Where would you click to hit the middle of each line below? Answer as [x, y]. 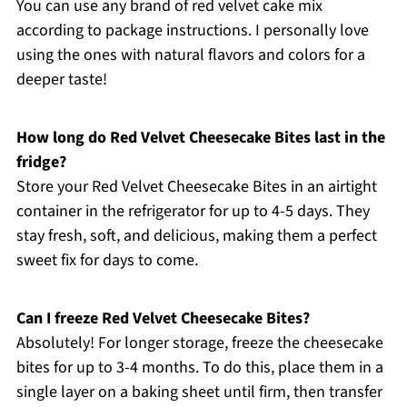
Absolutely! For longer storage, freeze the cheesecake [199, 342]
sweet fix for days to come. [107, 260]
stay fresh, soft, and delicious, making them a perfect [196, 235]
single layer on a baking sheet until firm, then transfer [199, 392]
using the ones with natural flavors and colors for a [190, 55]
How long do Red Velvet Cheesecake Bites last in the [200, 137]
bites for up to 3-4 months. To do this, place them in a [199, 367]
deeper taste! [61, 79]
